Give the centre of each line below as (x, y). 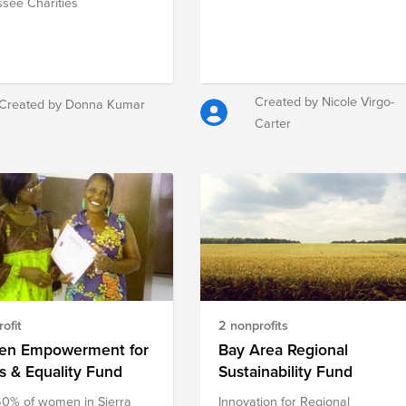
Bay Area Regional (284, 349)
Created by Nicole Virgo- (325, 101)
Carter (273, 122)
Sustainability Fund (286, 371)
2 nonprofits (254, 324)
